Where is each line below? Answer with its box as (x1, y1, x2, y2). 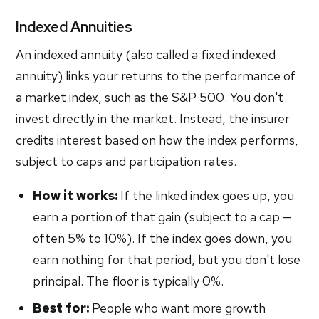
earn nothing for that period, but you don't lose (33, 251, 301, 268)
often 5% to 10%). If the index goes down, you (33, 230, 293, 246)
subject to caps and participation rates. (16, 153, 237, 169)
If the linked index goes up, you (117, 187, 295, 204)
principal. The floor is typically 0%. (33, 273, 224, 289)
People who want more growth (89, 300, 266, 316)
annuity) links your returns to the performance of (16, 68, 296, 84)
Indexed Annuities (16, 18, 133, 36)
